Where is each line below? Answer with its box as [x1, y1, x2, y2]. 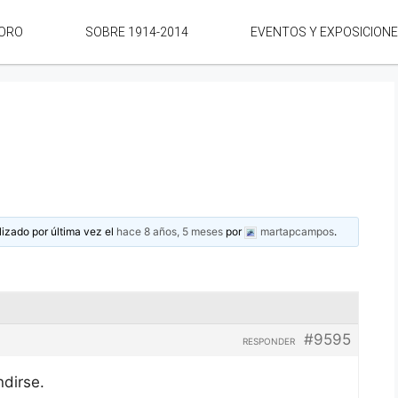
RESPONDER [243, 336, 295, 346]
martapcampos [260, 225, 335, 238]
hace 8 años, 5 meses [116, 225, 224, 238]
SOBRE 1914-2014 [85, 25, 189, 39]
